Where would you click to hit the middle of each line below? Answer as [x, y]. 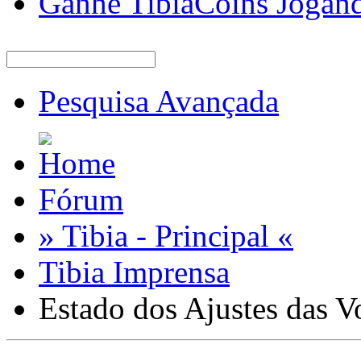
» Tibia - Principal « [166, 235]
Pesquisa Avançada [159, 101]
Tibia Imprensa [134, 272]
